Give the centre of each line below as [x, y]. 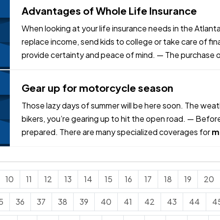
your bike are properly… [63, 145]
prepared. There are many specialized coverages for [117, 132]
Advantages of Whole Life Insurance [109, 11]
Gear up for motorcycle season [97, 88]
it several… [41, 68]
